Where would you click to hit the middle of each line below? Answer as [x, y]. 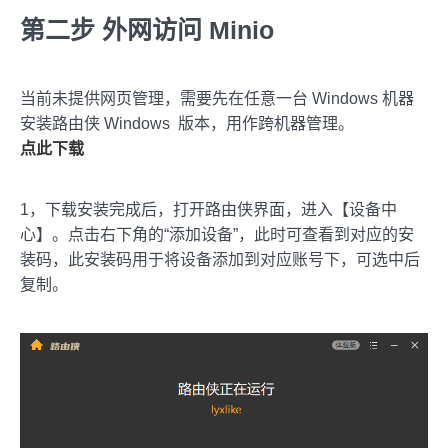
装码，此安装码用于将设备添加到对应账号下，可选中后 [220, 259]
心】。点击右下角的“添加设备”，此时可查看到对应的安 [217, 234]
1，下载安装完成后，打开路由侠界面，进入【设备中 [208, 209]
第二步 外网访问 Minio [147, 29]
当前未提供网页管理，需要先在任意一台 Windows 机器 [217, 98]
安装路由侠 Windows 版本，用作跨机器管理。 [187, 123]
